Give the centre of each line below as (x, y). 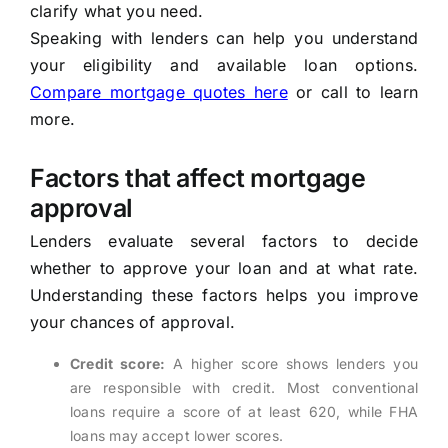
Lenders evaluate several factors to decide (224, 241)
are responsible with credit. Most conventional (244, 388)
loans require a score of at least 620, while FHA (244, 412)
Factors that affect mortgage (197, 178)
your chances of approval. (132, 322)
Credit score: (117, 364)
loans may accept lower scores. (176, 436)
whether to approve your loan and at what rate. (224, 268)
